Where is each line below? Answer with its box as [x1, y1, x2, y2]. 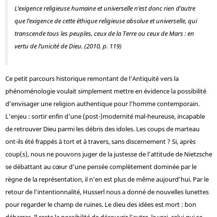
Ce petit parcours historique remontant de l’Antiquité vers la [5, 74, 179, 83]
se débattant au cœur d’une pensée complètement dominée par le [5, 162, 197, 171]
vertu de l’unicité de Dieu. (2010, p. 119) [14, 42, 122, 51]
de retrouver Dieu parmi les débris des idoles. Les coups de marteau [5, 124, 200, 134]
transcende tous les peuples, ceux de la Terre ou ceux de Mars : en [14, 29, 194, 38]
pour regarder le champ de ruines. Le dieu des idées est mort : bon [5, 200, 196, 209]
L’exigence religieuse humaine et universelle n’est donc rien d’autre [14, 4, 195, 13]
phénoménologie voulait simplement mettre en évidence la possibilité [5, 87, 206, 96]
